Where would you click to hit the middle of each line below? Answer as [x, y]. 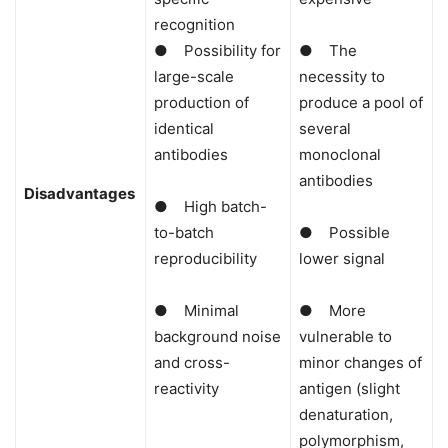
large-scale [194, 77]
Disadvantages [79, 194]
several [325, 129]
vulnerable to [345, 337]
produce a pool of [361, 103]
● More [332, 311]
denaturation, [346, 415]
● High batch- [210, 207]
